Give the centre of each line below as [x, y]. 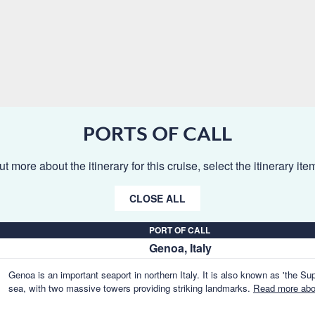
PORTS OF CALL [157, 134]
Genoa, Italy [180, 248]
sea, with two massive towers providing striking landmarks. [131, 288]
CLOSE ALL [157, 198]
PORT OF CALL [180, 230]
